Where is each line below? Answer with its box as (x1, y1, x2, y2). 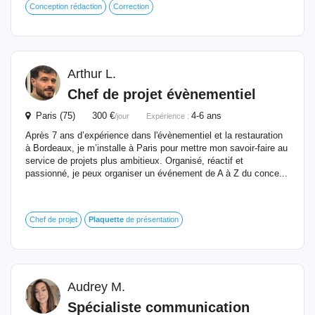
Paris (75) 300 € (30, 110, 115, 121)
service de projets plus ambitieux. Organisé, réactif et (25, 155, 243, 166)
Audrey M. (67, 280, 125, 294)
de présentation (124, 215, 179, 224)
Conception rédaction (30, 2, 102, 11)
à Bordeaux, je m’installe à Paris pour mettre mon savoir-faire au (25, 143, 288, 153)
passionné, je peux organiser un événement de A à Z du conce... (25, 168, 288, 179)
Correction (113, 2, 149, 11)
